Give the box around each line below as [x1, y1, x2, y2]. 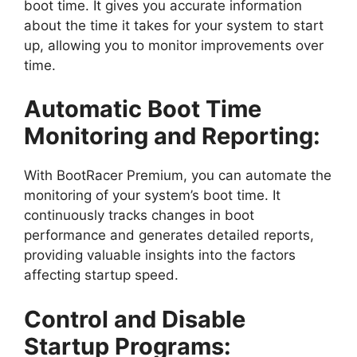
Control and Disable [24, 304, 245, 333]
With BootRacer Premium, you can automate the [24, 167, 331, 184]
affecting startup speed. [24, 267, 178, 284]
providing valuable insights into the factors [24, 247, 296, 264]
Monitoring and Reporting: [24, 122, 320, 151]
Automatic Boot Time [24, 95, 261, 124]
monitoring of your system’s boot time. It [24, 187, 280, 204]
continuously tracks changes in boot [24, 207, 254, 224]
